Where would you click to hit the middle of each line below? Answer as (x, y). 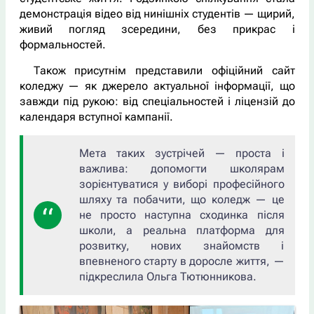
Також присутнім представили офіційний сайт (164, 70)
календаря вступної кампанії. (96, 116)
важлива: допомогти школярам (182, 168)
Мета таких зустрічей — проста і (182, 153)
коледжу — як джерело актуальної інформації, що (157, 86)
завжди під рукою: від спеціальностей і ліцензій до (157, 101)
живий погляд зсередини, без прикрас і (157, 29)
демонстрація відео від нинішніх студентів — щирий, (157, 13)
